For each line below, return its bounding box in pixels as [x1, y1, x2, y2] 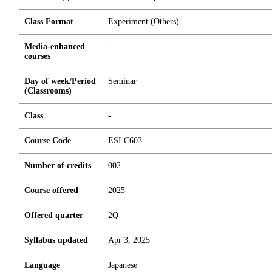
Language [24, 260, 60, 270]
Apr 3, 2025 [108, 236, 150, 245]
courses [24, 52, 50, 61]
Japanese [108, 260, 137, 270]
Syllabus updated [24, 236, 88, 245]
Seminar [108, 76, 137, 86]
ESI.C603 [108, 136, 142, 145]
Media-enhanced [24, 42, 85, 51]
